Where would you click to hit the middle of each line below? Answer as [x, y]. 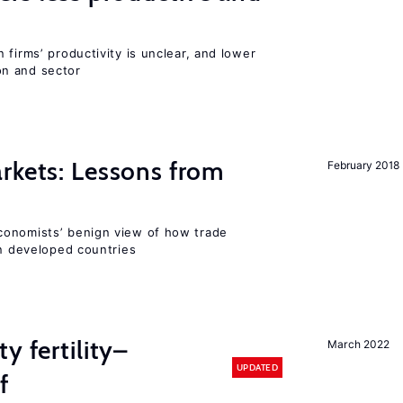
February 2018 [363, 165]
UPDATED [257, 367]
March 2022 [358, 344]
